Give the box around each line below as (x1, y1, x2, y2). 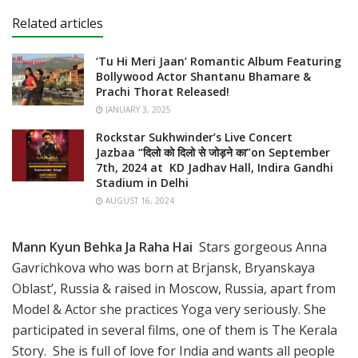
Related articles (12, 14, 103, 33)
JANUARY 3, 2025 (103, 104, 171, 116)
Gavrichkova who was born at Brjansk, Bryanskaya (12, 259, 315, 277)
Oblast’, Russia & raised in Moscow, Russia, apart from (12, 280, 336, 298)
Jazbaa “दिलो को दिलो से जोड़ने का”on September (96, 145, 330, 161)
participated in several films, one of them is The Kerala (12, 321, 337, 340)
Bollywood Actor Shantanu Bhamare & (96, 69, 311, 85)
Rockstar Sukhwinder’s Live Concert (96, 129, 292, 145)
